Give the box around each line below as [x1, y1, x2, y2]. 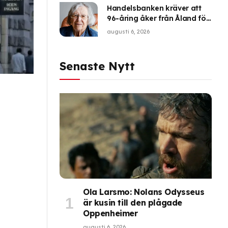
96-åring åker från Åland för [107, 13, 209, 23]
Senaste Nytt [60, 59, 135, 73]
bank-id [107, 23, 136, 33]
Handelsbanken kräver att [107, 3, 202, 13]
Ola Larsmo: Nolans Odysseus [83, 187, 205, 197]
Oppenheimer [83, 208, 138, 219]
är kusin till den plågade [83, 197, 183, 208]
